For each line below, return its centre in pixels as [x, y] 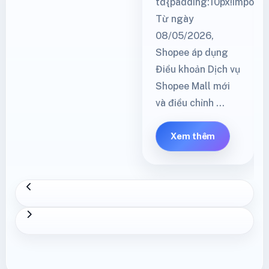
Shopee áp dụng [192, 52]
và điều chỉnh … [190, 103]
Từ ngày [174, 19]
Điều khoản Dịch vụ [198, 69]
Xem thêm [193, 136]
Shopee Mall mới [192, 86]
